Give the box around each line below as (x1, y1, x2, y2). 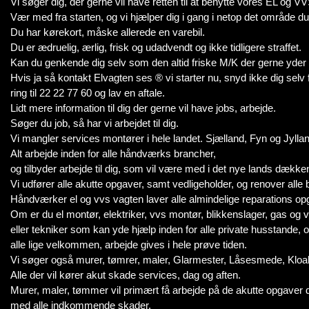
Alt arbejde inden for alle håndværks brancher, (10, 148, 216, 159)
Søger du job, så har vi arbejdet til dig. (10, 117, 179, 129)
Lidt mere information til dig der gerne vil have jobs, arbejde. (10, 102, 276, 114)
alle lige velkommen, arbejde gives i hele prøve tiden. (10, 239, 247, 250)
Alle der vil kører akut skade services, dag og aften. (10, 269, 241, 281)
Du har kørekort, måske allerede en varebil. (10, 26, 205, 38)
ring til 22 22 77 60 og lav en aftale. (10, 87, 165, 99)
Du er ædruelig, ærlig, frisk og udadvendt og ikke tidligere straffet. (10, 41, 301, 53)
